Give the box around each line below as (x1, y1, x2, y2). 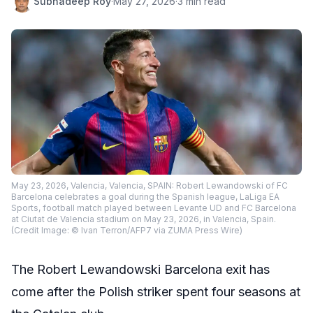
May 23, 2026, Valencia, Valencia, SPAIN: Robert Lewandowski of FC (11, 180, 288, 191)
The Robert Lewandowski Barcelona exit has (11, 262, 270, 277)
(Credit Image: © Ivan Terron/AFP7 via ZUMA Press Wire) (11, 225, 242, 235)
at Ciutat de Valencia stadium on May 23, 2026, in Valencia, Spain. (11, 214, 276, 224)
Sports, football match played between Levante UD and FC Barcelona (11, 203, 296, 213)
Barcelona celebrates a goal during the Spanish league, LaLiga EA (11, 191, 279, 202)
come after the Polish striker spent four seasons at (11, 284, 300, 299)
